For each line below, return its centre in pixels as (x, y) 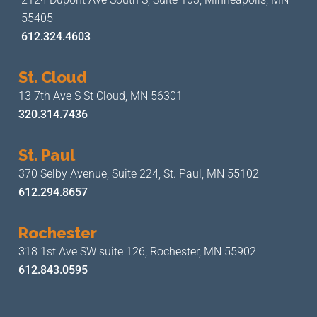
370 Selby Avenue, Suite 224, (91, 174)
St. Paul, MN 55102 (211, 174)
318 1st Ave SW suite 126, (84, 252)
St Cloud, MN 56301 (133, 96)
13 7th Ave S (51, 96)
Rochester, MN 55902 (203, 252)
